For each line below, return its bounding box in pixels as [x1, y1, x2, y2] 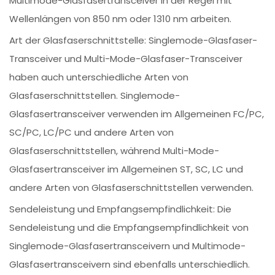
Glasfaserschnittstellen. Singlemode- [9, 89, 180, 103]
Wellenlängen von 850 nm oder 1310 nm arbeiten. [9, 12, 232, 26]
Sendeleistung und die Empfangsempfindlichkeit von [9, 221, 249, 234]
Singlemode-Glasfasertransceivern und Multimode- [9, 239, 246, 253]
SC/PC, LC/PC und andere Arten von [9, 126, 174, 139]
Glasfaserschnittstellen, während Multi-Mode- [9, 144, 220, 158]
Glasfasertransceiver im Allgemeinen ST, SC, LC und [9, 163, 244, 176]
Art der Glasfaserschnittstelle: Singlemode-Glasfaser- [9, 34, 258, 47]
